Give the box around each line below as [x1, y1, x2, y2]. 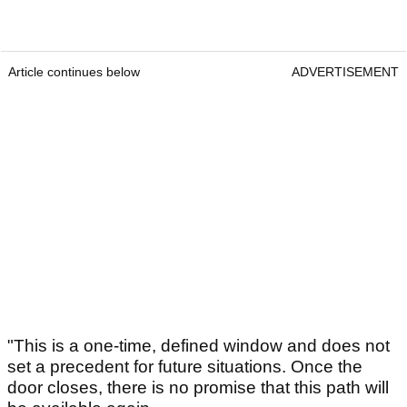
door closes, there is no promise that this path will [7, 378, 389, 398]
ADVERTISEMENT [292, 65, 399, 80]
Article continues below [8, 65, 140, 80]
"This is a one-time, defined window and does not [7, 336, 390, 356]
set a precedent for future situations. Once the [7, 357, 362, 377]
